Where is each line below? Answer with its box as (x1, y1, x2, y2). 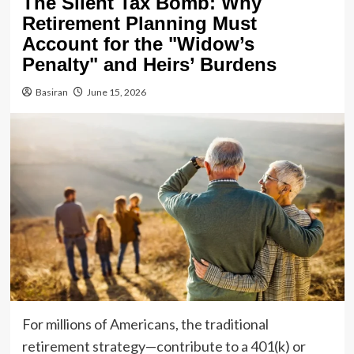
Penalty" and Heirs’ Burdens (21, 53, 277, 75)
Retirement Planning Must (21, 12, 257, 34)
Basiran (35, 85, 68, 98)
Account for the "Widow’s (21, 32, 254, 55)
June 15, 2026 (86, 85, 146, 98)
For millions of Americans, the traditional (21, 314, 269, 333)
